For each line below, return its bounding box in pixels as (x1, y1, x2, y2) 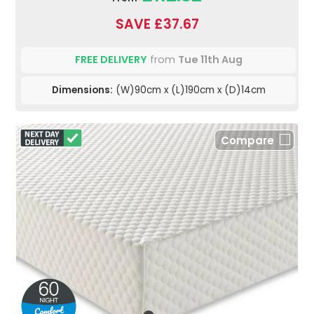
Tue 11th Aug (177, 53, 243, 67)
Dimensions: (51, 83, 113, 97)
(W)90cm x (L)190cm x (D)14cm (112, 83, 266, 97)
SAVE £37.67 (115, 15, 199, 34)
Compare (221, 133, 274, 149)
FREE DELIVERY (74, 53, 147, 67)
